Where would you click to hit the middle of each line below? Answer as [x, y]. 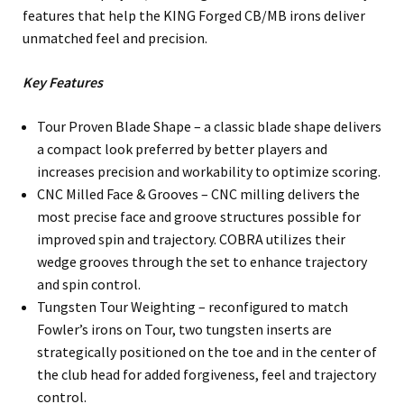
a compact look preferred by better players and [182, 149]
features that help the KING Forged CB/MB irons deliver [194, 16]
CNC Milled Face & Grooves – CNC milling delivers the [198, 194]
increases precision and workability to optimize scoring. [209, 172]
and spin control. [89, 285]
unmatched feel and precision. [115, 38]
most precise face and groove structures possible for [199, 217]
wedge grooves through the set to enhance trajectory [202, 262]
